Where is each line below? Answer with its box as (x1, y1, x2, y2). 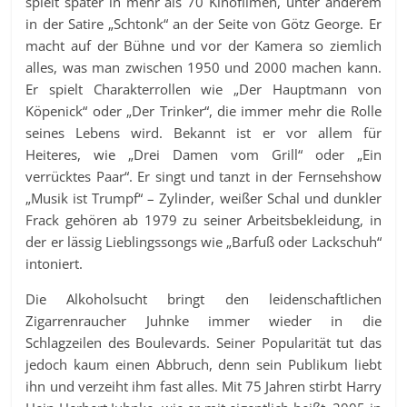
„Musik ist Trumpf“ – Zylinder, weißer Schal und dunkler (25, 188, 382, 207)
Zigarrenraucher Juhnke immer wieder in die (25, 311, 382, 330)
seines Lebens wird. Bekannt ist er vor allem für (25, 123, 382, 142)
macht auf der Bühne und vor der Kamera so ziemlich (25, 35, 382, 55)
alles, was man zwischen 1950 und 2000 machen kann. (25, 57, 382, 76)
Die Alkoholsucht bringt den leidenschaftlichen (25, 289, 382, 308)
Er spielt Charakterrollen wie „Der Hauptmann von (25, 79, 382, 98)
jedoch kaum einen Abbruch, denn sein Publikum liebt (25, 354, 382, 373)
